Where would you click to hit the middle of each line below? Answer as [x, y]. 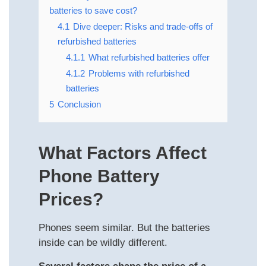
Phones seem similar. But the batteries [124, 228]
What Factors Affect [123, 153]
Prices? [71, 199]
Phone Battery [99, 176]
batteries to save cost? [93, 11]
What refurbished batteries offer [149, 58]
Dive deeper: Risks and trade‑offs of [143, 27]
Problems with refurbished [139, 74]
